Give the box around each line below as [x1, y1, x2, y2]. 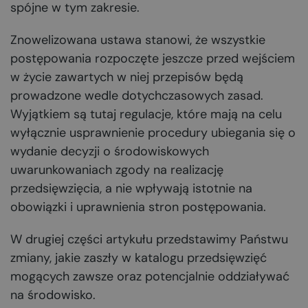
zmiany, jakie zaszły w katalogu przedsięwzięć [10, 250, 267, 266]
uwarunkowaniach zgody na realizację [10, 162, 223, 178]
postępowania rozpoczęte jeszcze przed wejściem [10, 50, 295, 67]
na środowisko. [10, 287, 96, 303]
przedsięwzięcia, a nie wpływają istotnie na [10, 180, 252, 197]
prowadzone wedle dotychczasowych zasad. [10, 87, 263, 104]
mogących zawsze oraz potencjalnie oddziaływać [10, 268, 289, 285]
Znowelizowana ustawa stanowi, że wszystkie [10, 32, 265, 48]
